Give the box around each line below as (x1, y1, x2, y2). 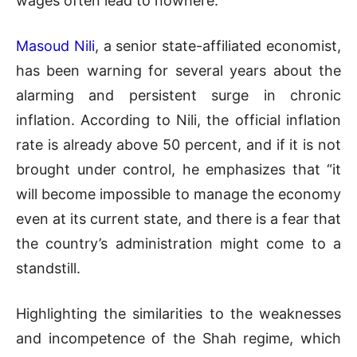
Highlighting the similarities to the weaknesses (16, 304, 341, 322)
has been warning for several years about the (16, 61, 341, 79)
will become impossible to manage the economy (16, 185, 341, 202)
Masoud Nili (16, 37, 95, 54)
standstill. (16, 259, 80, 277)
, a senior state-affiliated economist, (94, 37, 342, 54)
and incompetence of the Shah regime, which (16, 329, 341, 347)
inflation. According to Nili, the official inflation (16, 111, 341, 128)
